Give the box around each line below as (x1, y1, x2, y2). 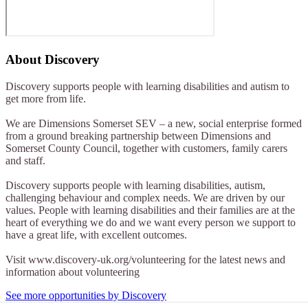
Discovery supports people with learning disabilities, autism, (5, 179, 265, 191)
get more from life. (5, 92, 86, 104)
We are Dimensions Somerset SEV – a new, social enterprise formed (5, 117, 302, 129)
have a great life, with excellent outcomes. (5, 228, 187, 241)
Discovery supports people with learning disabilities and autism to (5, 80, 289, 92)
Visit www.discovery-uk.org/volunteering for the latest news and (5, 253, 285, 265)
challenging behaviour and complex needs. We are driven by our (5, 191, 285, 203)
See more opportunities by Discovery (5, 289, 166, 301)
